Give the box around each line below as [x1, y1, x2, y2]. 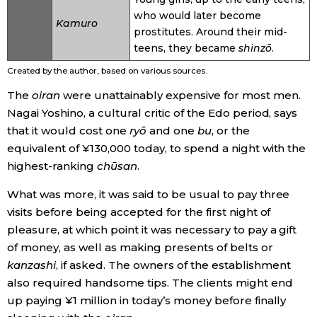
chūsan [96, 159, 137, 173]
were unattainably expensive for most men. [59, 88, 301, 103]
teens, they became [134, 42, 238, 55]
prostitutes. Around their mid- [134, 25, 287, 39]
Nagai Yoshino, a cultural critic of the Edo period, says [7, 106, 298, 120]
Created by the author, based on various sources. [7, 66, 207, 76]
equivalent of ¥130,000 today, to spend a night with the [7, 142, 306, 156]
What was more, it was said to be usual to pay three [7, 188, 290, 202]
